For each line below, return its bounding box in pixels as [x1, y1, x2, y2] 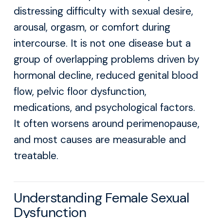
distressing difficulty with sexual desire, [14, 4, 193, 18]
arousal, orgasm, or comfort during [14, 20, 170, 34]
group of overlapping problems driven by [14, 53, 200, 66]
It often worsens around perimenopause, [14, 117, 200, 130]
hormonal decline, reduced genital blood [14, 69, 198, 82]
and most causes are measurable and [14, 133, 186, 146]
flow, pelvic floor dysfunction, [14, 85, 146, 98]
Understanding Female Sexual [14, 189, 189, 207]
